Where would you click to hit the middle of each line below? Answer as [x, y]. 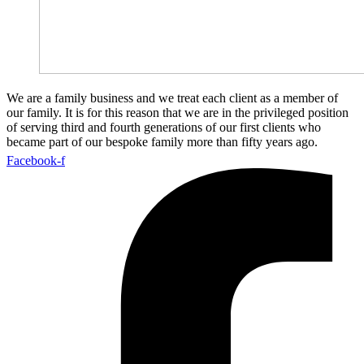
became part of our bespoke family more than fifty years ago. [162, 142]
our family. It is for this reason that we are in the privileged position [178, 113]
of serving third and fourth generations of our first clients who [164, 128]
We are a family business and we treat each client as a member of [172, 98]
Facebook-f [36, 161]
